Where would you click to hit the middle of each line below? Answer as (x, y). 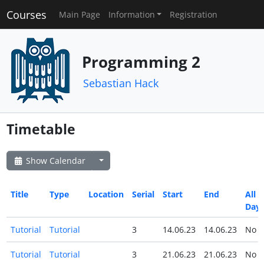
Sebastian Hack (121, 83)
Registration (194, 15)
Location (106, 194)
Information (131, 15)
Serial (143, 194)
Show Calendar (54, 161)
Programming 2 (141, 62)
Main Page (79, 15)
